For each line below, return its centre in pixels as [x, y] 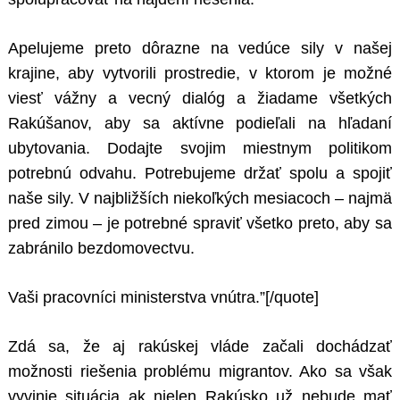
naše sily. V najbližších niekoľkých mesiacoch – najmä [200, 199]
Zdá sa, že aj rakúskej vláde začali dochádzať [200, 347]
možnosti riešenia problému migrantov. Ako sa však [200, 372]
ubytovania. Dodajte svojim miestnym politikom [200, 149]
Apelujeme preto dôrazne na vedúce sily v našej [200, 49]
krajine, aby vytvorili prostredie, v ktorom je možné [200, 74]
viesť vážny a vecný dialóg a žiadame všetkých [200, 99]
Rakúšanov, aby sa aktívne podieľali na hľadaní [200, 124]
